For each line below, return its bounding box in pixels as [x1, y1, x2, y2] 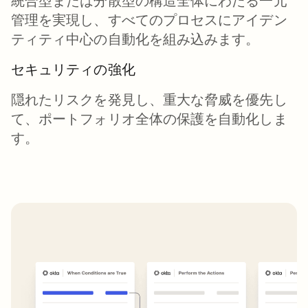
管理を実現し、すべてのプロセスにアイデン [11, 12, 287, 28]
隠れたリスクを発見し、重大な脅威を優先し [11, 91, 287, 108]
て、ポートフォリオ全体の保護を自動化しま [11, 111, 287, 127]
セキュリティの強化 [11, 61, 135, 78]
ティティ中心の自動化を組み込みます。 [11, 31, 260, 47]
